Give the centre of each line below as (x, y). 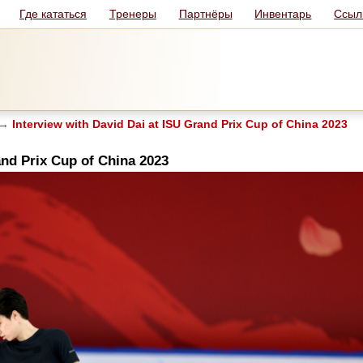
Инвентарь (283, 14)
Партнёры (205, 14)
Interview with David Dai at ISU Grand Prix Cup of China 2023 (178, 124)
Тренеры (132, 14)
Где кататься (53, 14)
